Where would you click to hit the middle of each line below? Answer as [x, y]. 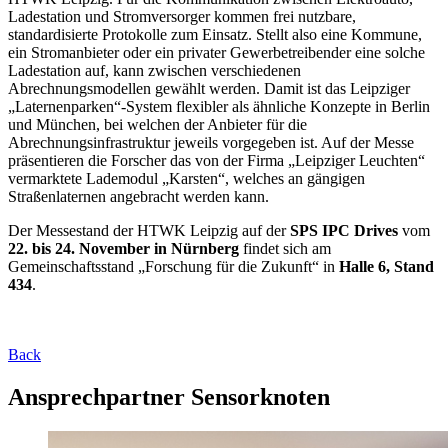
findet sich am [285, 248]
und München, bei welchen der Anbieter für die [157, 124]
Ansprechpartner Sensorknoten [169, 396]
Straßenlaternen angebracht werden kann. [138, 196]
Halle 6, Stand [386, 266]
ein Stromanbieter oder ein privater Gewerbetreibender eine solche [216, 52]
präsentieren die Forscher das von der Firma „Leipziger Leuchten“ [216, 160]
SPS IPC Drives [344, 230]
